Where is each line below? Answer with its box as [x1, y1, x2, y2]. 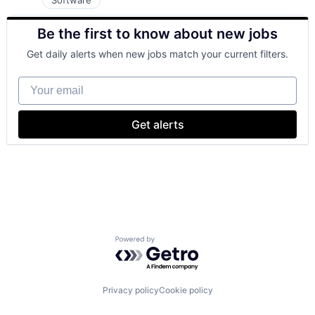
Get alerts [131, 117, 184, 132]
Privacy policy [102, 284, 159, 295]
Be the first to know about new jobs [37, 25, 278, 43]
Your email [18, 76, 74, 91]
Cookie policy [158, 284, 213, 295]
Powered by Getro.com [115, 236, 238, 250]
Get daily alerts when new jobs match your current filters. [27, 48, 288, 60]
